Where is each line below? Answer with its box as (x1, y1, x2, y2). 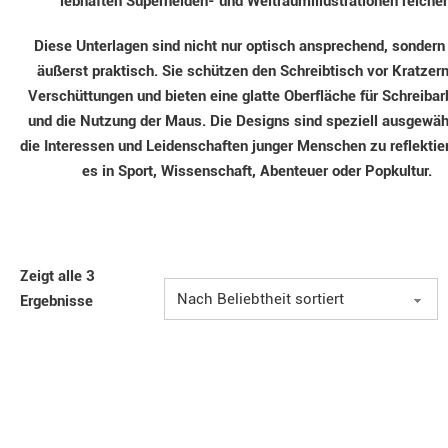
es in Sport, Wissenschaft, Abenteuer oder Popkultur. (82, 162, 432, 180)
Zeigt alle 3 (20, 267, 95, 285)
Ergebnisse (20, 292, 93, 310)
